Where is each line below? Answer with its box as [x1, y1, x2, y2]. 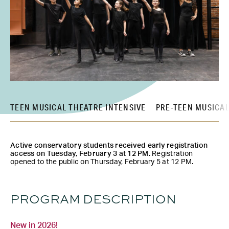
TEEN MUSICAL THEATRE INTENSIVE [10, 101, 146, 112]
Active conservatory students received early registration [10, 142, 208, 149]
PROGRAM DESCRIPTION [10, 190, 176, 207]
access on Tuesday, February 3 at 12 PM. [10, 150, 150, 157]
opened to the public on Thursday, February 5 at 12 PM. [10, 158, 194, 166]
